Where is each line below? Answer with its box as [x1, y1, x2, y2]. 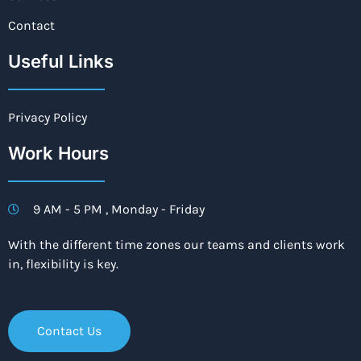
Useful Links [8, 51, 114, 73]
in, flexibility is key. [8, 256, 118, 272]
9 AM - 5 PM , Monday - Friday [32, 201, 205, 218]
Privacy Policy [8, 110, 87, 126]
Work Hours [8, 143, 109, 164]
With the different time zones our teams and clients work [8, 237, 345, 253]
